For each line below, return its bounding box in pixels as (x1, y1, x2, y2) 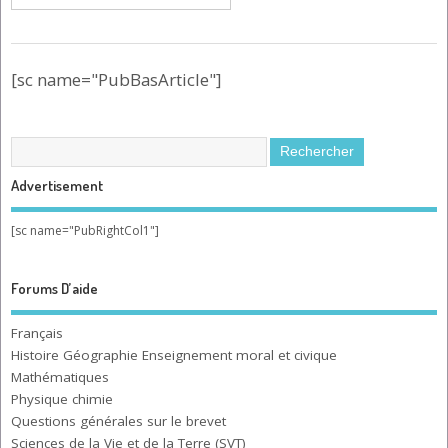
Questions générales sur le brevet (11, 412, 226, 431)
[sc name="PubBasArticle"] (11, 67, 221, 91)
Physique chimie (11, 390, 113, 409)
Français (11, 324, 63, 343)
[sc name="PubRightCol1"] (11, 221, 159, 239)
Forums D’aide (11, 278, 98, 298)
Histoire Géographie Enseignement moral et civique (11, 346, 337, 365)
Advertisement (11, 176, 103, 196)
